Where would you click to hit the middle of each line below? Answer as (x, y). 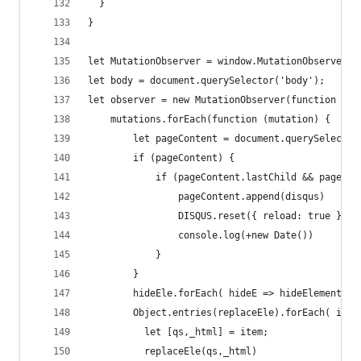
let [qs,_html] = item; (178, 332)
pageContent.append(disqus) (206, 197)
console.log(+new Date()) (201, 235)
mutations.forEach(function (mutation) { (209, 119)
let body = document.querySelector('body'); (206, 81)
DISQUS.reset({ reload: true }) (218, 216)
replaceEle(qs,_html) (172, 351)
